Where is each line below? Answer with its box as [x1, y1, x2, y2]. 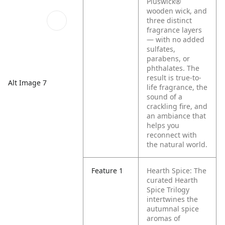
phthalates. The [147, 63, 200, 73]
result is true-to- [147, 73, 202, 82]
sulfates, [147, 44, 176, 54]
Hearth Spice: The [147, 166, 207, 175]
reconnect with [147, 130, 197, 140]
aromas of [147, 213, 181, 223]
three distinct [147, 16, 192, 25]
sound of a [147, 92, 183, 101]
